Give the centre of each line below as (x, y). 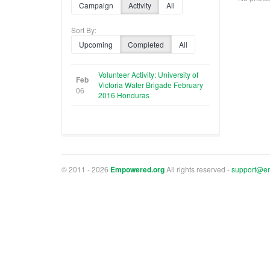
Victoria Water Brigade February (151, 84)
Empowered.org (137, 169)
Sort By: (84, 30)
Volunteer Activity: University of (148, 74)
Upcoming (96, 44)
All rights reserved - (198, 169)
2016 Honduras (124, 95)
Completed (146, 44)
